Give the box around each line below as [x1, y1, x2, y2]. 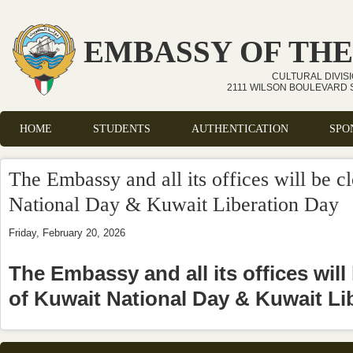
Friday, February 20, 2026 [9, 227, 125, 239]
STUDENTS [93, 122, 150, 135]
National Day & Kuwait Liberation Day [9, 193, 339, 216]
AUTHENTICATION [191, 122, 288, 135]
